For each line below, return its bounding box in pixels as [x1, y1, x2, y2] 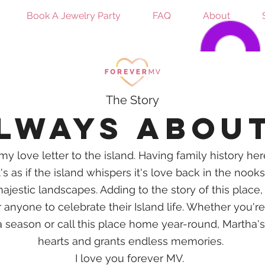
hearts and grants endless [38, 234, 171, 247]
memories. [171, 234, 227, 247]
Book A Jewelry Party [27, 10, 121, 21]
